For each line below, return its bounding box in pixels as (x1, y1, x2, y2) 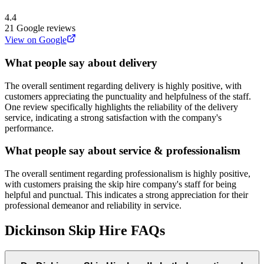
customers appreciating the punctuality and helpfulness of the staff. (5, 91, 251, 101)
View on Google (5, 35, 67, 45)
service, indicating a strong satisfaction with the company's (5, 112, 222, 123)
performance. (5, 123, 54, 133)
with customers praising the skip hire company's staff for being (5, 179, 236, 189)
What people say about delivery (5, 56, 157, 69)
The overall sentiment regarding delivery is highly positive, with (5, 80, 242, 91)
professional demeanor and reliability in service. (5, 200, 181, 210)
